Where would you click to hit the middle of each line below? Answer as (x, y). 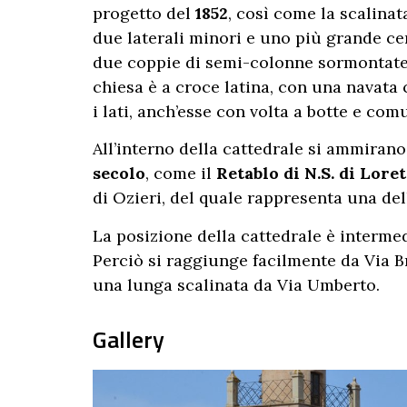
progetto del (144, 13)
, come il (181, 174)
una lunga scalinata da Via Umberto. (236, 284)
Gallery (129, 339)
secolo (119, 174)
